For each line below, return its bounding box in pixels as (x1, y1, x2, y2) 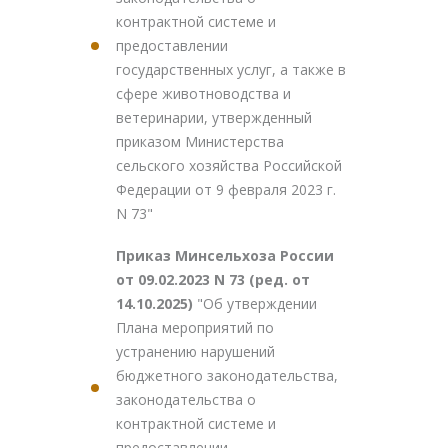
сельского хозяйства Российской (116, 156, 342, 175)
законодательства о (116, 390, 256, 409)
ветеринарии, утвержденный (116, 108, 312, 127)
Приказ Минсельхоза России (116, 246, 334, 265)
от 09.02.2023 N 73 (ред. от (116, 270, 310, 289)
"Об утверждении (197, 294, 317, 313)
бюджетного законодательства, (116, 366, 338, 385)
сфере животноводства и (116, 84, 291, 103)
